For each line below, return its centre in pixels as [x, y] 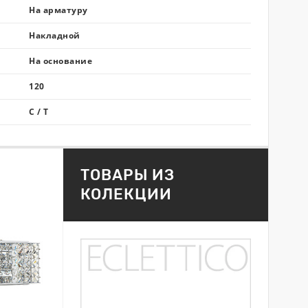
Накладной [55, 35]
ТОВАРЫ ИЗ [127, 175]
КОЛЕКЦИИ [126, 194]
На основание [60, 61]
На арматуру [58, 10]
